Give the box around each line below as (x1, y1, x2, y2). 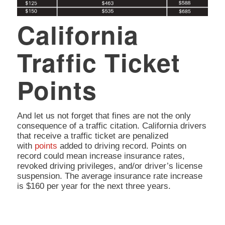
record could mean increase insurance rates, (17, 151, 185, 161)
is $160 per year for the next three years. (17, 181, 171, 191)
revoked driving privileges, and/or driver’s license (17, 161, 202, 171)
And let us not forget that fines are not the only (17, 110, 191, 121)
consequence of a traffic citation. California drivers (17, 121, 206, 131)
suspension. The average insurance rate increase (17, 171, 202, 181)
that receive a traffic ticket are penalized (17, 131, 168, 141)
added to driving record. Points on (57, 141, 186, 151)
